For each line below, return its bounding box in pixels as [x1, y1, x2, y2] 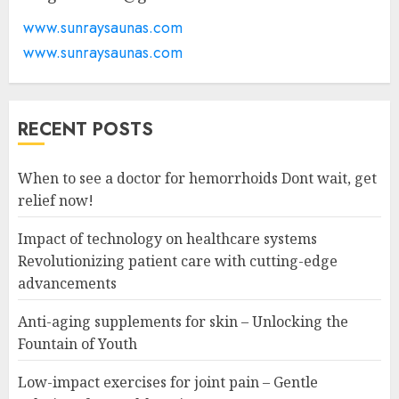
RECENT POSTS [18, 117, 153, 142]
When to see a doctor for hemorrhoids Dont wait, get [18, 168, 377, 188]
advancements [18, 273, 117, 293]
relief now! [18, 191, 94, 210]
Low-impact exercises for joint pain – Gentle [18, 372, 318, 392]
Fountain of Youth [18, 334, 137, 354]
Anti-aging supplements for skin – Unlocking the [18, 312, 348, 331]
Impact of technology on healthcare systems [18, 229, 317, 248]
